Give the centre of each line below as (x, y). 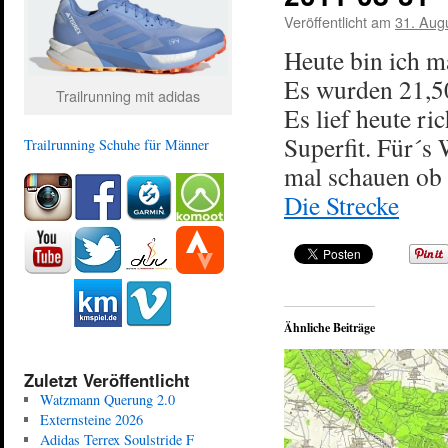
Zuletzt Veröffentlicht (107, 379)
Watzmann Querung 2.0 (107, 399)
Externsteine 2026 (91, 419)
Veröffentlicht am (337, 21)
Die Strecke (341, 205)
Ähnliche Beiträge (329, 327)
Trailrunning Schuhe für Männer (116, 144)
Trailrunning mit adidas (128, 95)
